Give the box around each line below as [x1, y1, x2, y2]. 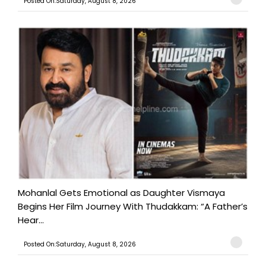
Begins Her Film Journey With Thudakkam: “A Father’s [18, 200, 248, 213]
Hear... [18, 214, 44, 227]
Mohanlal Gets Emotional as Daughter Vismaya [18, 186, 225, 199]
